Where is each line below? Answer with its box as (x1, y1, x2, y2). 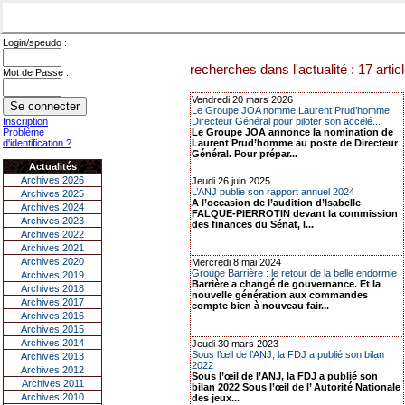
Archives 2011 (21, 378, 84, 389)
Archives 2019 (21, 269, 84, 280)
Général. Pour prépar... (192, 148, 297, 159)
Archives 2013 (21, 351, 84, 362)
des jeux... (192, 392, 240, 403)
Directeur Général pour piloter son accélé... (192, 116, 381, 127)
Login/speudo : (3, 37, 67, 48)
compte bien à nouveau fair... (192, 300, 329, 311)
